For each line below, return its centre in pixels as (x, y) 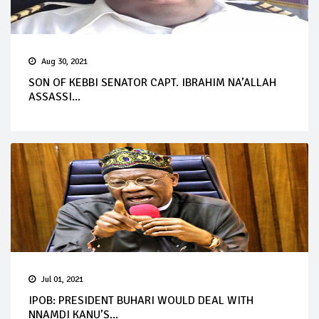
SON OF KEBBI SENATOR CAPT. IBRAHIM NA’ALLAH (152, 82)
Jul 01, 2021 (62, 279)
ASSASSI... (54, 96)
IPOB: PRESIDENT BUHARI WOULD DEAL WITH (141, 300)
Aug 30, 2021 (64, 61)
